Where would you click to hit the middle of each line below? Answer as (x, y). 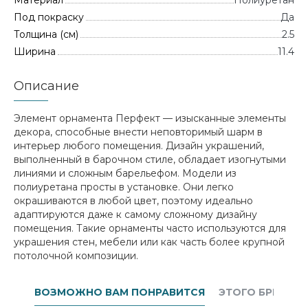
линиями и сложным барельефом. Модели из (125, 173)
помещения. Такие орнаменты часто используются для (150, 228)
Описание (46, 86)
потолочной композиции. (76, 256)
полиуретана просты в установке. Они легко (124, 187)
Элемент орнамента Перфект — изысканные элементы (150, 118)
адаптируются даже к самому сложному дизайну (135, 214)
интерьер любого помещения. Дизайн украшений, (139, 146)
